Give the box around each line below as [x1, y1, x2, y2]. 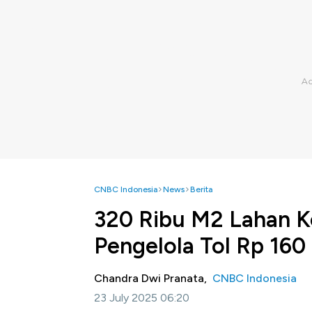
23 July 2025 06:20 [94, 291, 189, 304]
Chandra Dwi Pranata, [94, 272, 212, 285]
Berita [190, 185, 212, 194]
